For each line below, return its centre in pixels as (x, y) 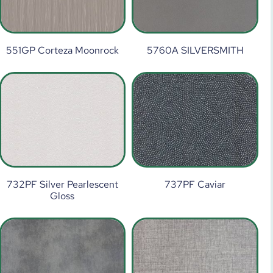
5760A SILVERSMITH (195, 51)
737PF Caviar (195, 185)
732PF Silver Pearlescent (62, 185)
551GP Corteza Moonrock (62, 51)
